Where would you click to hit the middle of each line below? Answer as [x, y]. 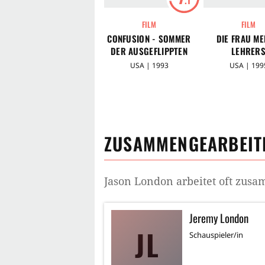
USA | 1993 [149, 65]
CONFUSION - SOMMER [149, 38]
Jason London [139, 181]
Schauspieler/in [216, 235]
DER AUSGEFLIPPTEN [149, 51]
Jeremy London [219, 217]
